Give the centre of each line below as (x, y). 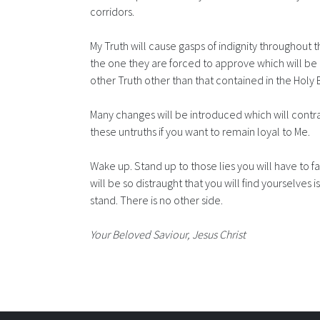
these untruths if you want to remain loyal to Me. (200, 132)
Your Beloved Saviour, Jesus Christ (168, 235)
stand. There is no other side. (156, 200)
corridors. (112, 12)
